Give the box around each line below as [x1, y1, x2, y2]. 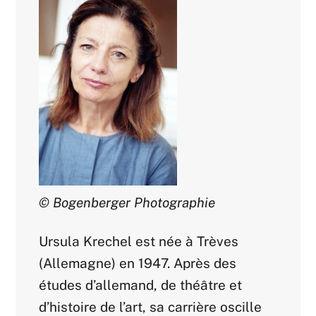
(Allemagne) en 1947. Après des [39, 255, 237, 272]
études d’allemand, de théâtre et [39, 277, 243, 293]
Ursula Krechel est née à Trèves [39, 233, 239, 250]
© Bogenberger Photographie [39, 194, 216, 210]
